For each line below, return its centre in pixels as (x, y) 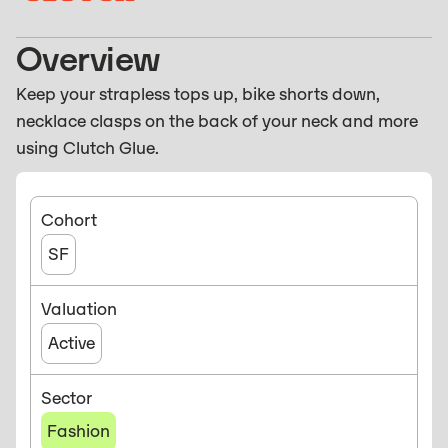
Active (71, 343)
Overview (88, 60)
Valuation (79, 309)
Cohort (69, 220)
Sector (66, 398)
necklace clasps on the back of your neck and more (217, 121)
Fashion (78, 431)
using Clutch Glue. (87, 148)
